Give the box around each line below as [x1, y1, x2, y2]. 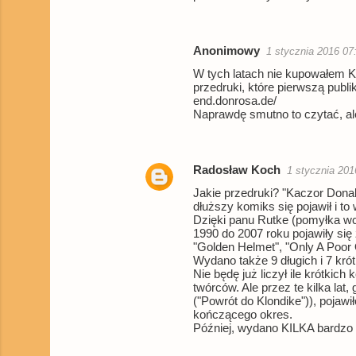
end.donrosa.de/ [193, 94, 277, 108]
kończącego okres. [193, 308, 292, 322]
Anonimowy [193, 44, 260, 58]
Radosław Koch [193, 163, 281, 177]
